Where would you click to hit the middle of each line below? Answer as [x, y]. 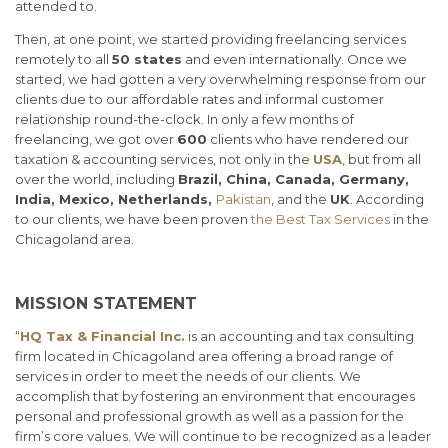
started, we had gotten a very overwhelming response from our [220, 79]
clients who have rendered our [308, 139]
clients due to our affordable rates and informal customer [199, 99]
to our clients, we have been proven [133, 219]
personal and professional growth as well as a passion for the [209, 416]
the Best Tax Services [320, 219]
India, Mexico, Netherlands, [115, 199]
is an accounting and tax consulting [301, 336]
